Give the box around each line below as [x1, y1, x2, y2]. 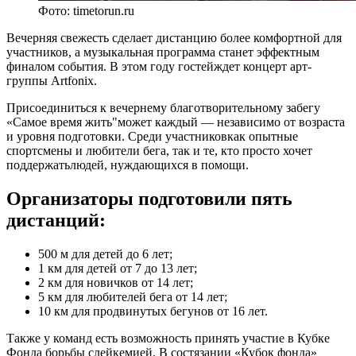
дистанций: [6, 209, 106, 230]
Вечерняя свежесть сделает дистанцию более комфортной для [6, 30, 342, 44]
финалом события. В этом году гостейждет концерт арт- [6, 59, 311, 73]
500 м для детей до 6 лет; [38, 246, 172, 261]
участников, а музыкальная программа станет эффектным [6, 44, 319, 59]
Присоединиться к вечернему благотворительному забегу [6, 100, 320, 114]
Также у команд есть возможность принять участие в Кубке [6, 331, 330, 345]
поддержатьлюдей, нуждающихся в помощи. [6, 157, 249, 172]
